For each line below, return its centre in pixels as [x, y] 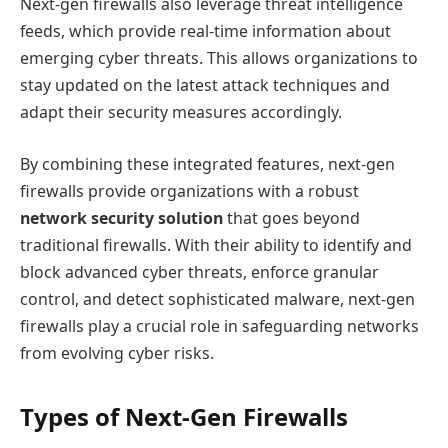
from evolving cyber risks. [117, 352]
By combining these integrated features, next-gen [207, 163]
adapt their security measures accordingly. [181, 112]
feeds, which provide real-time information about [205, 31]
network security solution [121, 217]
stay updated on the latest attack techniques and [205, 85]
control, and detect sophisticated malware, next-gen [217, 298]
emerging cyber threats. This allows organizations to [219, 58]
